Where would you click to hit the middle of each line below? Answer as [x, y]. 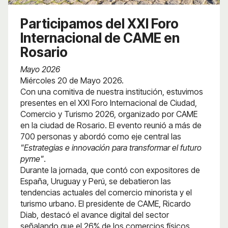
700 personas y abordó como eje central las [101, 136]
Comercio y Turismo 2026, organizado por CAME [109, 114]
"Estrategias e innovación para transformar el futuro [111, 147]
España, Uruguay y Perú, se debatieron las [96, 181]
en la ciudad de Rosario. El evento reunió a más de [111, 125]
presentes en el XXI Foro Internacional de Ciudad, [109, 103]
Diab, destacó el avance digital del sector [95, 215]
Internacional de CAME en [100, 38]
